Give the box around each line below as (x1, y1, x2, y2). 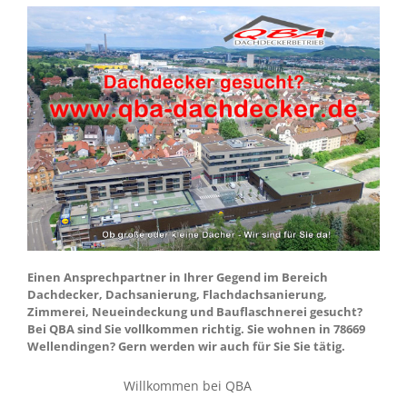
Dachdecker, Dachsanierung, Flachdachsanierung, (27, 286, 327, 303)
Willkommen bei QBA (124, 376, 253, 394)
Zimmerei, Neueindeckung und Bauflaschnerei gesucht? (27, 303, 362, 321)
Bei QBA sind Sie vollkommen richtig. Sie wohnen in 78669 (27, 321, 365, 338)
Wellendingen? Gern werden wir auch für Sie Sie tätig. (27, 338, 345, 355)
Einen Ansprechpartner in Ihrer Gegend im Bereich (27, 269, 328, 286)
